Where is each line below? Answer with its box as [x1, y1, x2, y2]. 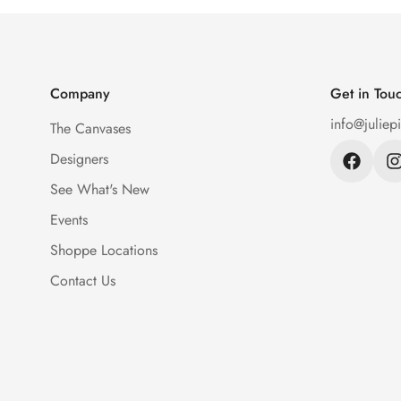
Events [49, 209, 88, 230]
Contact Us [49, 270, 115, 291]
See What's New [49, 179, 149, 200]
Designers [49, 149, 108, 169]
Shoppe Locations [49, 240, 158, 260]
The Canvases [49, 118, 131, 139]
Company [49, 83, 110, 104]
